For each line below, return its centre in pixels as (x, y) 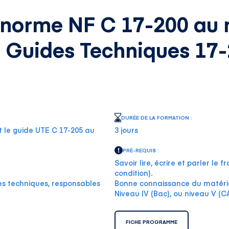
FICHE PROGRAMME (152, 222)
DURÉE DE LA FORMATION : (157, 118)
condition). (134, 173)
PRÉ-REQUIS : (141, 150)
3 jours (126, 130)
